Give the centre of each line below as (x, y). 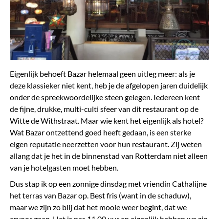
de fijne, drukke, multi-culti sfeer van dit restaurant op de (104, 109)
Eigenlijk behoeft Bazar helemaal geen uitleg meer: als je (102, 73)
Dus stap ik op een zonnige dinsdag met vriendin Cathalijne (108, 183)
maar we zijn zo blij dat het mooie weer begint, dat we (98, 207)
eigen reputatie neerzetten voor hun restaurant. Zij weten (106, 144)
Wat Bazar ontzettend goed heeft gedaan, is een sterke (100, 132)
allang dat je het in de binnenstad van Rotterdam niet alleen (109, 155)
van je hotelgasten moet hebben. (64, 167)
